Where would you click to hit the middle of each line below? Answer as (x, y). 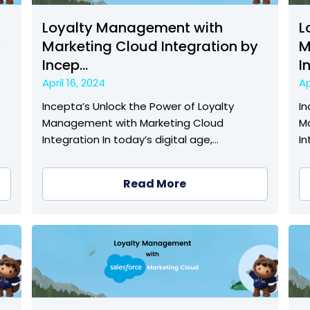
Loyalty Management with (132, 27)
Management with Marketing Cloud (133, 122)
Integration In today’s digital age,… (130, 139)
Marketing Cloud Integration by (150, 46)
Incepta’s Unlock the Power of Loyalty (138, 106)
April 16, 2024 (73, 82)
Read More (155, 183)
